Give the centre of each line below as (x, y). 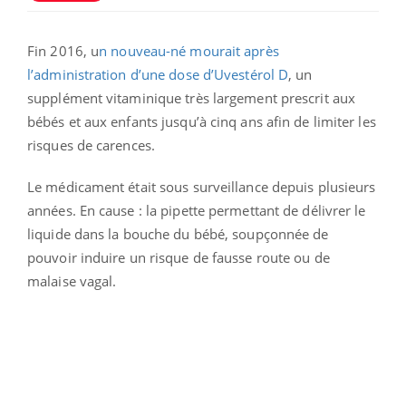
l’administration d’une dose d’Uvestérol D (158, 74)
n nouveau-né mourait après (189, 50)
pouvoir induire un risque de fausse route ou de (179, 257)
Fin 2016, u (63, 50)
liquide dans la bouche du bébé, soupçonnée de (178, 233)
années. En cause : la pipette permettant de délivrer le (197, 210)
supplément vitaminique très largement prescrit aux (192, 97)
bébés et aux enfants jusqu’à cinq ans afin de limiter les (202, 121)
